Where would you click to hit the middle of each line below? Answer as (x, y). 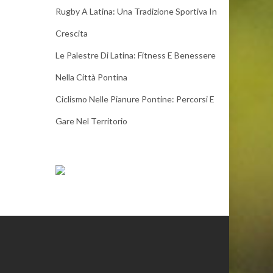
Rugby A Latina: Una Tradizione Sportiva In (136, 11)
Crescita (72, 33)
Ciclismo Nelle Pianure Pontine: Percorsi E (135, 99)
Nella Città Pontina (91, 77)
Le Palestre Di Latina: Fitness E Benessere (136, 55)
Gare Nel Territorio (91, 121)
